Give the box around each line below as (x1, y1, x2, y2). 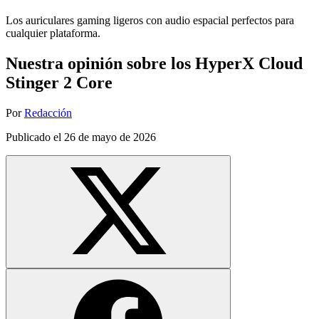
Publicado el (6, 130, 64, 143)
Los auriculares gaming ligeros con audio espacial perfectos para (6, 14, 294, 26)
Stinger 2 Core (6, 73, 113, 92)
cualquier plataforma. (6, 26, 100, 39)
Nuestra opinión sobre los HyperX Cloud (6, 53, 303, 73)
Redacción (24, 106, 72, 119)
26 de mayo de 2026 (64, 130, 156, 143)
